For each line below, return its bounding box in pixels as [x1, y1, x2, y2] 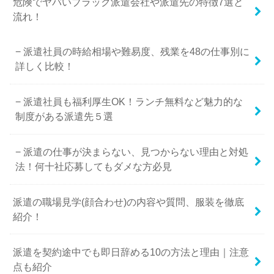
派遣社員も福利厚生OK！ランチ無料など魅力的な [23, 96, 243, 108]
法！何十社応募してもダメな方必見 [15, 161, 172, 172]
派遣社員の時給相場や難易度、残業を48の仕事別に [23, 46, 250, 57]
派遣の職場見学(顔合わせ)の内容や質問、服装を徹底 [13, 196, 245, 208]
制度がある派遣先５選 [15, 111, 113, 122]
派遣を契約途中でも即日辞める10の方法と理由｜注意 [13, 246, 250, 257]
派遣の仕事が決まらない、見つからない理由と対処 [23, 146, 248, 158]
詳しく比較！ [15, 61, 74, 72]
